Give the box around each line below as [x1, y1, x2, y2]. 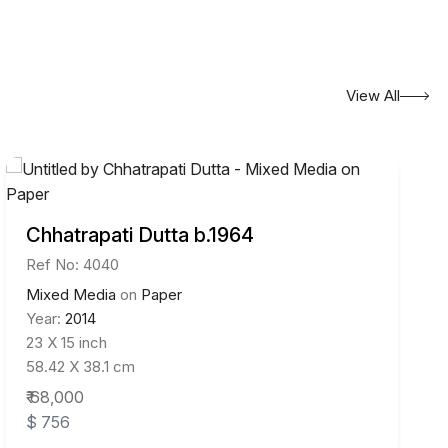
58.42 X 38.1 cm [26, 357, 135, 377]
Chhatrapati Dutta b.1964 [26, 223, 254, 248]
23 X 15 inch [26, 333, 107, 353]
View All [346, 86, 400, 106]
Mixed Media [26, 285, 116, 305]
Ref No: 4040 [26, 255, 119, 275]
